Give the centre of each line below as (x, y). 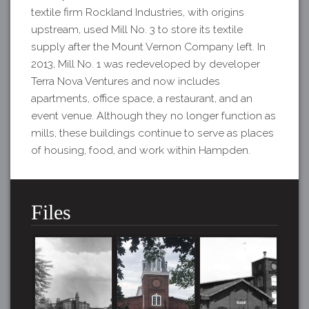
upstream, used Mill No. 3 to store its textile (137, 29)
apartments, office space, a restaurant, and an (142, 98)
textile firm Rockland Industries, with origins (138, 12)
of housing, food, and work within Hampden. (141, 150)
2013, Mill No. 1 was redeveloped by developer (146, 63)
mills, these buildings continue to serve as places (152, 132)
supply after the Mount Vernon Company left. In (148, 46)
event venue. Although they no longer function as (153, 115)
